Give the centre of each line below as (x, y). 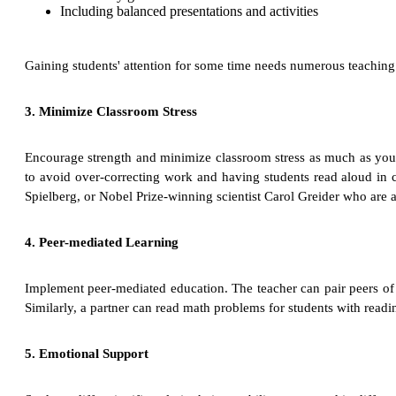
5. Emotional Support (87, 354)
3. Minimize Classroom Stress (111, 112)
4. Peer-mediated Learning (102, 243)
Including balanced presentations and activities (189, 11)
